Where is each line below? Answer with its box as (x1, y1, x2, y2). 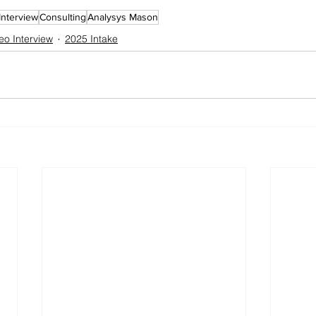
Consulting (39, 11, 86, 23)
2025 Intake (65, 32, 118, 45)
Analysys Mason (87, 11, 158, 23)
